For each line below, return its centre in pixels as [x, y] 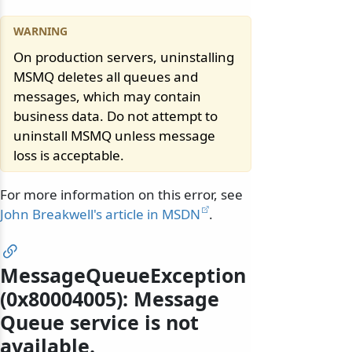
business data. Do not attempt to [115, 115]
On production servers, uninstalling [124, 57]
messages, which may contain [107, 96]
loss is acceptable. [69, 155]
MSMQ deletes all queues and [106, 76]
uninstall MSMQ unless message [114, 135]
